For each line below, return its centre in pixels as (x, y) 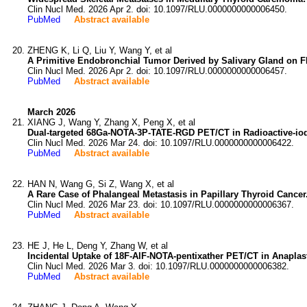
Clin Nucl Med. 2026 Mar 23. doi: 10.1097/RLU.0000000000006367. (161, 205)
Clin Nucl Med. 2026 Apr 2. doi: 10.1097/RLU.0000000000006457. (157, 71)
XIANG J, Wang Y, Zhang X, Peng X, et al (111, 122)
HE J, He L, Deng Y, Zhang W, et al (98, 246)
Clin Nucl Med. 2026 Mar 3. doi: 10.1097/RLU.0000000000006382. (158, 266)
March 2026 (51, 112)
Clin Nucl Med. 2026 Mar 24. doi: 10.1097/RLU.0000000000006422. (161, 143)
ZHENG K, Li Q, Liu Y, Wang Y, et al (100, 50)
